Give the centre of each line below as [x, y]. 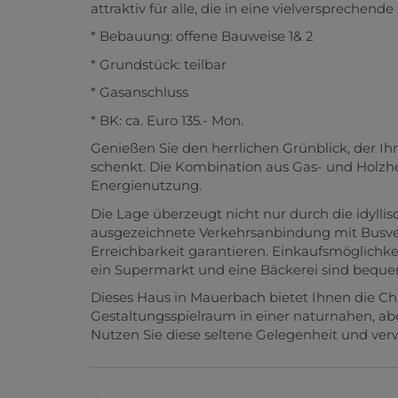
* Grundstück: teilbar [159, 64]
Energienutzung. [146, 186]
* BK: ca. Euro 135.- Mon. [167, 120]
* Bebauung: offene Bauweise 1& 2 [202, 36]
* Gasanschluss [139, 92]
